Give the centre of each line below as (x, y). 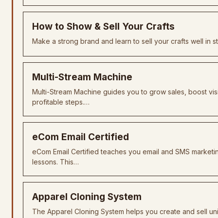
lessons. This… (55, 162)
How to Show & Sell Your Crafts (103, 27)
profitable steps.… (61, 102)
